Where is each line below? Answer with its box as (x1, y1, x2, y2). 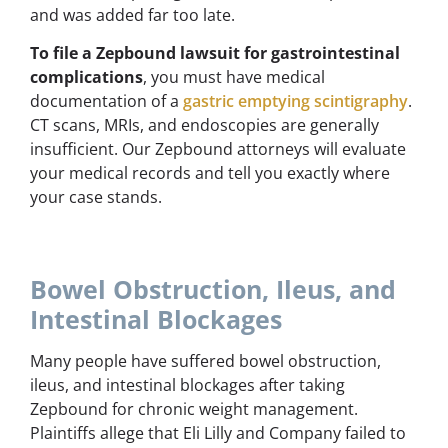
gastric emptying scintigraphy (183, 90, 408, 113)
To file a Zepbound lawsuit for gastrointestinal (30, 42, 400, 65)
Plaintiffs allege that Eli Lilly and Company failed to (30, 421, 406, 444)
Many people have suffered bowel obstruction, (30, 349, 381, 372)
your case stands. (30, 186, 162, 209)
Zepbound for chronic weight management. (30, 397, 358, 420)
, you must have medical (143, 66, 325, 89)
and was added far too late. (30, 3, 235, 26)
